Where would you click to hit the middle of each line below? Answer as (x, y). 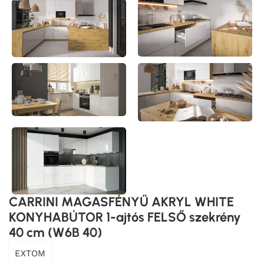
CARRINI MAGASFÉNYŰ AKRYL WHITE (121, 202)
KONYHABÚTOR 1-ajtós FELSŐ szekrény (125, 217)
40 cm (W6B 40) (55, 233)
